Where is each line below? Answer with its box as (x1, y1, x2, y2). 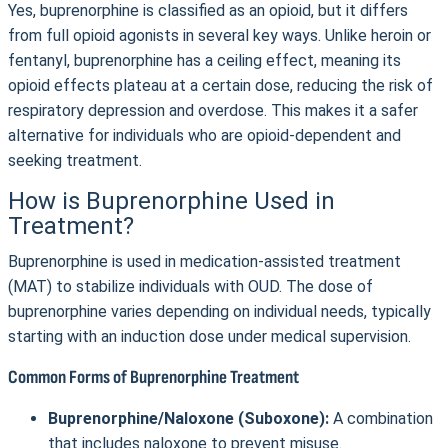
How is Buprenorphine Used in (8, 187, 335, 215)
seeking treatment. (8, 151, 142, 170)
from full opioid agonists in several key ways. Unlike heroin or (8, 26, 431, 45)
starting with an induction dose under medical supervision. (8, 327, 411, 346)
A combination (329, 409, 433, 428)
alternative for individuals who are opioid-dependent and (8, 126, 401, 145)
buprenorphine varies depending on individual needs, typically (8, 302, 431, 321)
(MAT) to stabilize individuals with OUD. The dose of (8, 277, 373, 296)
